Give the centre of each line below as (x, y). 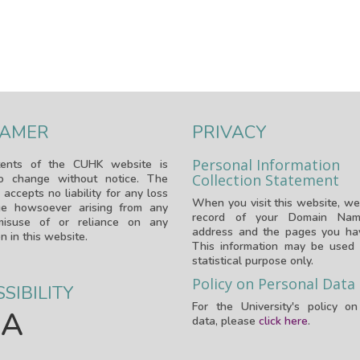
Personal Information (266, 165)
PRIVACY (229, 133)
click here (283, 321)
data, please (225, 321)
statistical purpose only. (252, 261)
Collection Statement (265, 180)
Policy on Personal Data (273, 284)
